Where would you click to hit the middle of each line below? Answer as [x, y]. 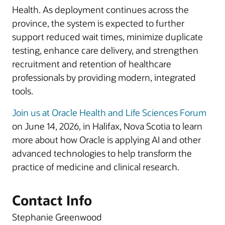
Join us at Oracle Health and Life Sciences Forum [109, 113]
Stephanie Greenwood [57, 217]
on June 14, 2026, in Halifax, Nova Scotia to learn [107, 126]
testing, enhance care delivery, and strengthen [105, 50]
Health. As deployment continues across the [100, 10]
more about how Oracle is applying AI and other [106, 140]
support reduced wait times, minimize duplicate [107, 37]
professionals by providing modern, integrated [104, 77]
